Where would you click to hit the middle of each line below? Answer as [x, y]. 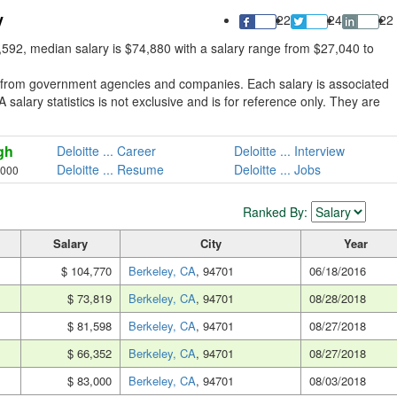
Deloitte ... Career [106, 150]
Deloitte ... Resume [110, 169]
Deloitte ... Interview [289, 150]
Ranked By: [277, 212]
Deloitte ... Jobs [277, 169]
